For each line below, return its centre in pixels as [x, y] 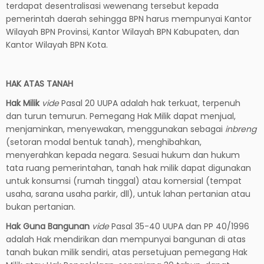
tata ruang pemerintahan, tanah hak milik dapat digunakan [128, 168]
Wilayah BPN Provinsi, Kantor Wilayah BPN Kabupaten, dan [123, 32]
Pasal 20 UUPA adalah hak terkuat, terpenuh [150, 103]
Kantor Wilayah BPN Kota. [57, 44]
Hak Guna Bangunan [48, 226]
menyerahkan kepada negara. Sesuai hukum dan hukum [123, 155]
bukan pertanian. [41, 207]
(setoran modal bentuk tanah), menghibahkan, [104, 142]
